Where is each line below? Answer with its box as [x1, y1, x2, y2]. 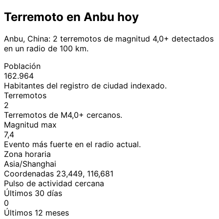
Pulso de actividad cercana [4, 178, 104, 188]
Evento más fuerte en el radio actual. [4, 139, 141, 149]
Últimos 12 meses [4, 207, 69, 218]
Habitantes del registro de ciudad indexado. [4, 80, 167, 90]
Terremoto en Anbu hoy [4, 9, 139, 24]
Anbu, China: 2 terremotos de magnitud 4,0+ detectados [4, 33, 214, 44]
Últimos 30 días [4, 188, 62, 198]
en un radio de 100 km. [4, 43, 88, 53]
